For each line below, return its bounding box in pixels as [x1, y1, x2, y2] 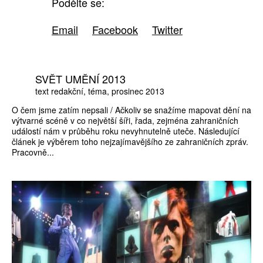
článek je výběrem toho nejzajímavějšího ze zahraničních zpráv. [12, 135, 248, 147]
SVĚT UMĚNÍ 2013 [35, 71, 126, 87]
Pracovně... [12, 146, 54, 158]
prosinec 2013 [112, 85, 164, 97]
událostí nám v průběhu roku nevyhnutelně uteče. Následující [12, 124, 240, 137]
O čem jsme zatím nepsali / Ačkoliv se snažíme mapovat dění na [12, 103, 251, 116]
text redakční [35, 85, 83, 97]
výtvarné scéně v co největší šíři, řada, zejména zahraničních [12, 114, 238, 126]
